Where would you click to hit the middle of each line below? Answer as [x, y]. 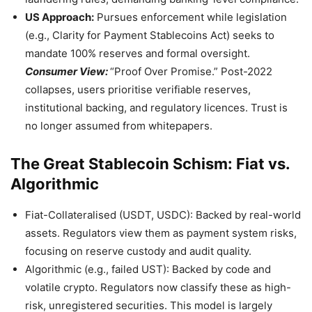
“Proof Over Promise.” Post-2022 [191, 72]
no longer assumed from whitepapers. [119, 126]
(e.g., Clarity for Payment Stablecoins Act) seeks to [150, 36]
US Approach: [60, 17]
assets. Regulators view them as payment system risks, [161, 233]
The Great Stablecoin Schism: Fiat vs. [150, 164]
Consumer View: [67, 72]
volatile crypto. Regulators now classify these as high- [158, 288]
